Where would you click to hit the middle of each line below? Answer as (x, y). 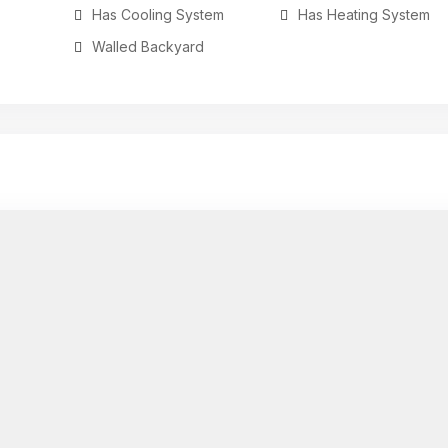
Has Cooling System (157, 14)
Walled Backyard (147, 46)
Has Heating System (364, 14)
